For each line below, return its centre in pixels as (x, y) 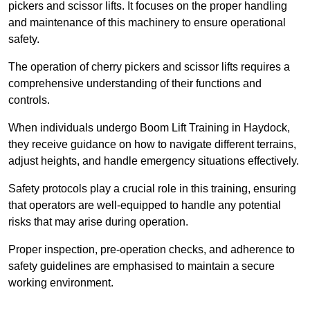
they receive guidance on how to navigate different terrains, (152, 145)
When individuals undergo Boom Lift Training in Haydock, (149, 128)
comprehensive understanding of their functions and (135, 84)
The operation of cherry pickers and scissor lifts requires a (149, 67)
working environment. (61, 283)
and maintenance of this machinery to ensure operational (147, 23)
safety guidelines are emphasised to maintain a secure (142, 266)
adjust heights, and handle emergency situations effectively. (154, 161)
